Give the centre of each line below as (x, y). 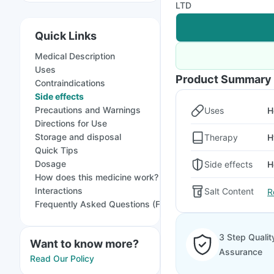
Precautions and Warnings (88, 110)
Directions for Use (71, 123)
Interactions (59, 191)
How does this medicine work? (97, 177)
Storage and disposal (78, 137)
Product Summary (224, 79)
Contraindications (70, 83)
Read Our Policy (62, 258)
